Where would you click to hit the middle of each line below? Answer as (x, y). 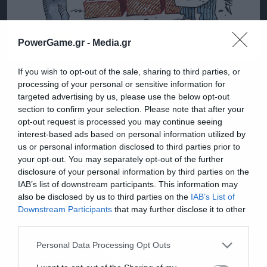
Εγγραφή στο (101, 204)
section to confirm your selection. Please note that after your (131, 109)
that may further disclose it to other (179, 209)
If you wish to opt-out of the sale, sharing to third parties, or (129, 71)
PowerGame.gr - (55, 42)
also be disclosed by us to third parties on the (104, 196)
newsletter (91, 220)
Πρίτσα (129, 254)
